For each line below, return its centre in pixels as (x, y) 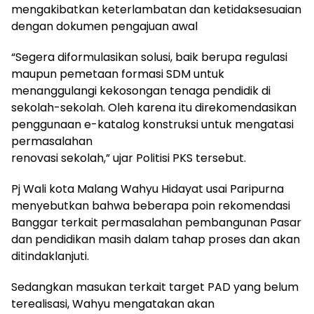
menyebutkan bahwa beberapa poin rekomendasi (151, 205)
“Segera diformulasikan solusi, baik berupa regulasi (149, 57)
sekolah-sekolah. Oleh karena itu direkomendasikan (154, 107)
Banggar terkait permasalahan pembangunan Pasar (156, 222)
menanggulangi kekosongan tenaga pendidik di (141, 90)
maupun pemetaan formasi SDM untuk (118, 74)
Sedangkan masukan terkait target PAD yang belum (155, 287)
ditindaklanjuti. (50, 256)
